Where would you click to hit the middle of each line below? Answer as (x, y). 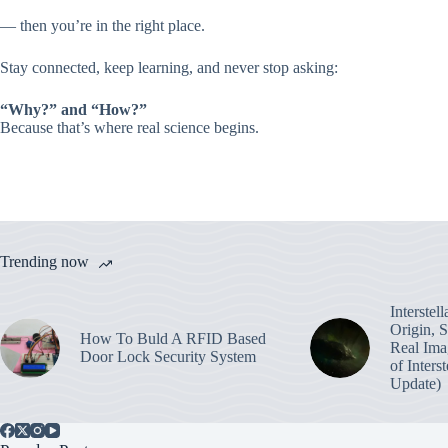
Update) (415, 383)
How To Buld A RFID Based (173, 338)
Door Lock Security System (168, 356)
